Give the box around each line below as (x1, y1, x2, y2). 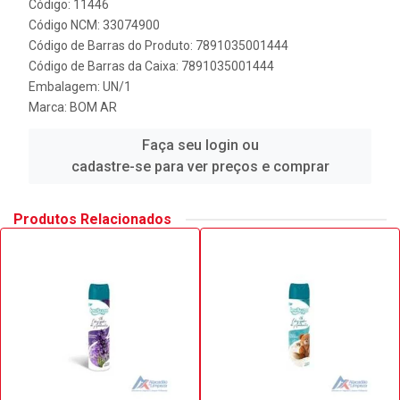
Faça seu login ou (141, 137, 259, 154)
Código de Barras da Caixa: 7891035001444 (29, 59, 274, 73)
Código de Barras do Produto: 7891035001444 (29, 38, 288, 53)
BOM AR (70, 100, 117, 114)
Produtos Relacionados (13, 211, 171, 228)
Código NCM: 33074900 (29, 18, 160, 32)
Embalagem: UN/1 (29, 79, 131, 94)
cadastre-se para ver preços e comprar (71, 158, 329, 175)
